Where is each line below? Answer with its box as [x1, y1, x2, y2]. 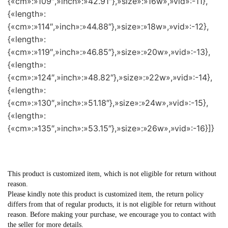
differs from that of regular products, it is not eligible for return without [8, 200, 216, 208]
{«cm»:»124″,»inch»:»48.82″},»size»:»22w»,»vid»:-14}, [8, 72, 212, 83]
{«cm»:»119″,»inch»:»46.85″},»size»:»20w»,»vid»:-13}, [8, 47, 210, 58]
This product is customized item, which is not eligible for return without [8, 169, 216, 178]
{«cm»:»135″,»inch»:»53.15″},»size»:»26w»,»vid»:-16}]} [8, 123, 214, 134]
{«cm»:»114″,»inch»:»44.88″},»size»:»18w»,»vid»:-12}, [8, 21, 209, 32]
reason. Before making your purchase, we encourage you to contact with [8, 210, 216, 218]
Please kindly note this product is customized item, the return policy [8, 190, 204, 198]
